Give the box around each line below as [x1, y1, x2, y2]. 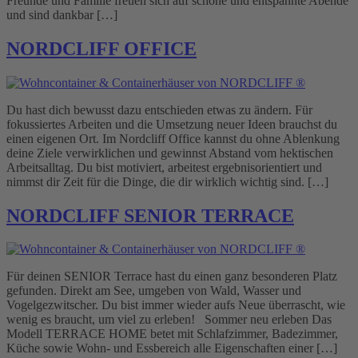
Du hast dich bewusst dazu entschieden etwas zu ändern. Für [6, 102, 312, 117]
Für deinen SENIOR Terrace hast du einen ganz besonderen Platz [6, 269, 337, 284]
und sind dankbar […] [6, 7, 117, 22]
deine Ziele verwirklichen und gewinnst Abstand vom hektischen [6, 145, 333, 160]
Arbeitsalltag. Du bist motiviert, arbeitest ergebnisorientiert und [6, 160, 322, 174]
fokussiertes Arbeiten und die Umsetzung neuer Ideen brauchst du [6, 117, 337, 131]
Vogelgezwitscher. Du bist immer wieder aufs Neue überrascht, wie [6, 298, 345, 312]
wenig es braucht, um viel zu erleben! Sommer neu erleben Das [6, 312, 332, 327]
